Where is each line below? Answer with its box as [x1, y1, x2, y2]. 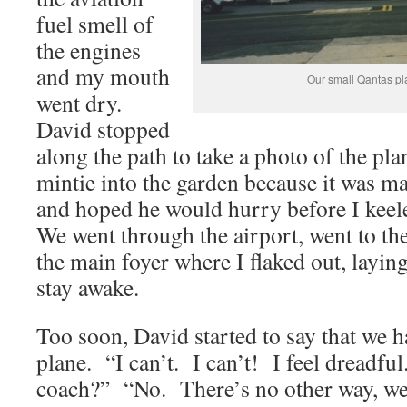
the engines [36, 35, 141, 65]
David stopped [36, 114, 170, 144]
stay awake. [36, 272, 139, 303]
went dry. [36, 87, 130, 118]
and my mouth [36, 61, 170, 92]
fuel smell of [36, 8, 154, 39]
